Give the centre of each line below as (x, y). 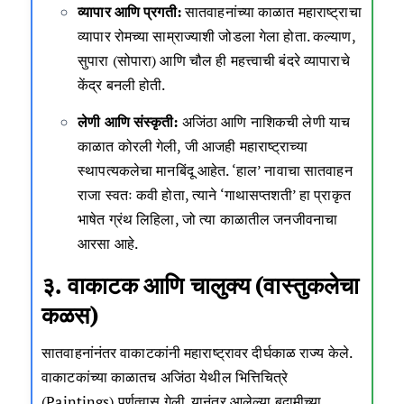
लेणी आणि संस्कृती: (128, 121)
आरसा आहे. (108, 243)
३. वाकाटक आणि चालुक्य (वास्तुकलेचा (201, 285)
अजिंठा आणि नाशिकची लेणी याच (264, 121)
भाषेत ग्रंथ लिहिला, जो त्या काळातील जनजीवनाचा (208, 219)
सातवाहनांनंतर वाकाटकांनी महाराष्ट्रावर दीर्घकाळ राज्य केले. (197, 352)
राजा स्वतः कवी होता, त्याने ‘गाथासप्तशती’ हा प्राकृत (214, 194)
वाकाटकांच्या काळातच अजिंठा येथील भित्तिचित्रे (165, 376)
